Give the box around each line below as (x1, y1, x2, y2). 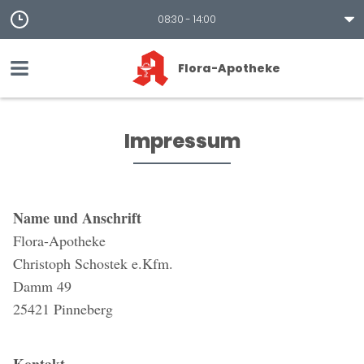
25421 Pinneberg (13, 299, 113, 318)
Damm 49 (13, 276, 71, 296)
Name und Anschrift (13, 207, 141, 228)
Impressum (123, 128, 240, 154)
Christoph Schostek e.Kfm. (13, 253, 173, 273)
